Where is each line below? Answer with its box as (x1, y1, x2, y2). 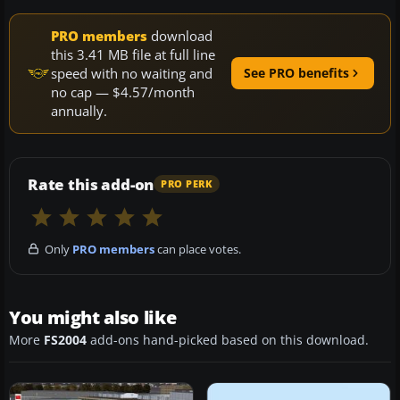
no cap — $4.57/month (51, 82, 195, 101)
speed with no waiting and (51, 63, 212, 82)
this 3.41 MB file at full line (51, 45, 215, 63)
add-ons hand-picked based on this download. (87, 331, 369, 348)
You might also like (9, 304, 177, 329)
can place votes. (154, 240, 241, 257)
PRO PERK (161, 178, 213, 191)
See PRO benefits (244, 64, 349, 82)
